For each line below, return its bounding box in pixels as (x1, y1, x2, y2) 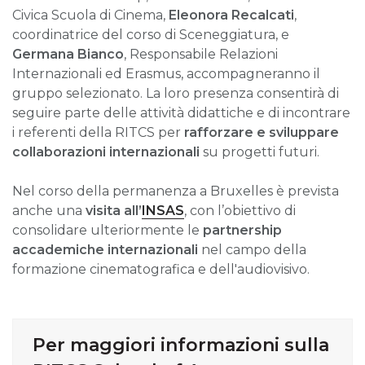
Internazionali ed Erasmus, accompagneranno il (12, 66, 320, 82)
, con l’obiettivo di (184, 203, 296, 219)
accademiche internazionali (12, 242, 201, 258)
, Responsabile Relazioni (124, 46, 278, 63)
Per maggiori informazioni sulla (33, 334, 329, 357)
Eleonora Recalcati (169, 7, 294, 24)
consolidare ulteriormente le (12, 222, 203, 239)
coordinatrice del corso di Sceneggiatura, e (12, 27, 289, 43)
